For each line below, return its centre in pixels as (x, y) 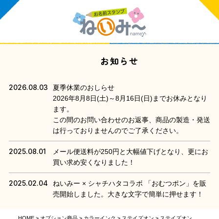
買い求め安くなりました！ (94, 162)
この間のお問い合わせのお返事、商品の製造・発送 (131, 120)
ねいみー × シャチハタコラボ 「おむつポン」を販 (129, 183)
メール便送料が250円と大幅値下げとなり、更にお (130, 151)
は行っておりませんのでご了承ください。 (118, 130)
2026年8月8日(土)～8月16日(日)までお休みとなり (130, 98)
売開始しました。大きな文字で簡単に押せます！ (128, 194)
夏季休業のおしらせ (83, 87)
